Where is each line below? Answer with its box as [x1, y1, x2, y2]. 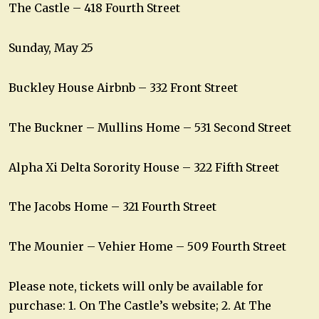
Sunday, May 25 [9, 41, 93, 56]
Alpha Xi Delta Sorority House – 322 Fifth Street [9, 159, 279, 174]
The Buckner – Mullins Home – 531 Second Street [9, 120, 291, 135]
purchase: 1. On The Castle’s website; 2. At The [9, 298, 271, 313]
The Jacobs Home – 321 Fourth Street [9, 199, 216, 214]
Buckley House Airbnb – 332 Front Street [9, 80, 238, 95]
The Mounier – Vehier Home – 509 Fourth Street [9, 239, 286, 254]
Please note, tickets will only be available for [9, 279, 263, 294]
